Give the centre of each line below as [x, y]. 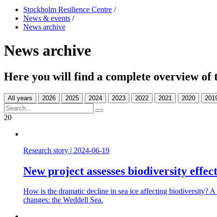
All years [20, 98]
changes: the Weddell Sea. [63, 200]
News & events [47, 18]
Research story [46, 150]
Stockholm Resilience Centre [68, 9]
